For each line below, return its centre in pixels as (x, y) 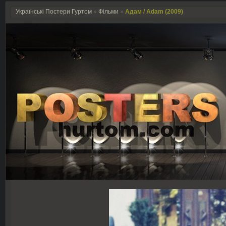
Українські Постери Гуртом (54, 12)
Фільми (108, 12)
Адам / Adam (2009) (154, 12)
